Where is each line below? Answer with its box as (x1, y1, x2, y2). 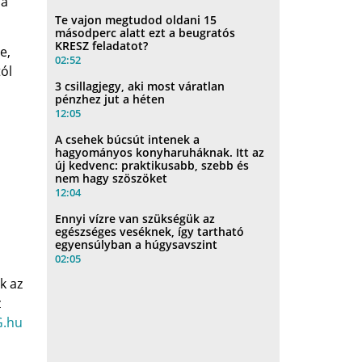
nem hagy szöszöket (55, 170, 168, 186)
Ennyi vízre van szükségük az (55, 210, 216, 226)
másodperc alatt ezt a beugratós (55, 24, 236, 40)
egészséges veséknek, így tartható (55, 223, 245, 239)
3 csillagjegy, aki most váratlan (55, 78, 225, 94)
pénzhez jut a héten (55, 90, 166, 107)
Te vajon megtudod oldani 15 (55, 11, 217, 27)
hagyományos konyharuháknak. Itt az (55, 144, 265, 160)
